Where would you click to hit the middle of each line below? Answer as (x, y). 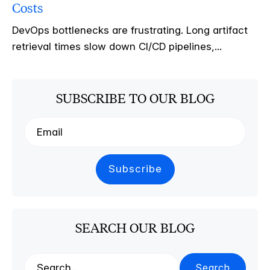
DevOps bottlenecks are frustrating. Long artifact (130, 30)
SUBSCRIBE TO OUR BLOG (135, 98)
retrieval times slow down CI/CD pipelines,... (117, 46)
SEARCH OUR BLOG (135, 228)
